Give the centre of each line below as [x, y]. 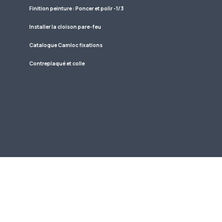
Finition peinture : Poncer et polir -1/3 [77, 9]
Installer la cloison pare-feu [65, 27]
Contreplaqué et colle [57, 64]
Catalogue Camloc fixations [66, 45]
